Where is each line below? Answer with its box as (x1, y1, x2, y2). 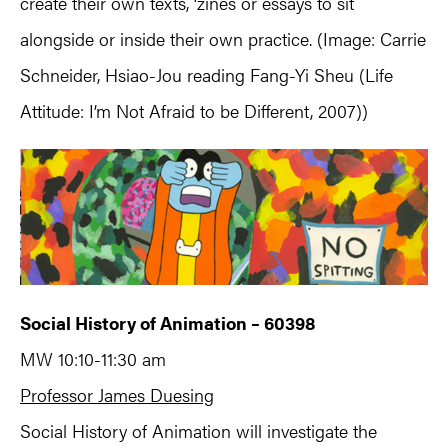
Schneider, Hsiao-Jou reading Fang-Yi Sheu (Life (20, 61, 393, 87)
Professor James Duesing (20, 381, 214, 407)
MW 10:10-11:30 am (20, 345, 177, 371)
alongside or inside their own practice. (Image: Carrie (20, 25, 426, 51)
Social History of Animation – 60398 (20, 309, 316, 335)
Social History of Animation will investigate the (20, 417, 377, 443)
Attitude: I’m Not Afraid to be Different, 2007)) (20, 97, 368, 123)
